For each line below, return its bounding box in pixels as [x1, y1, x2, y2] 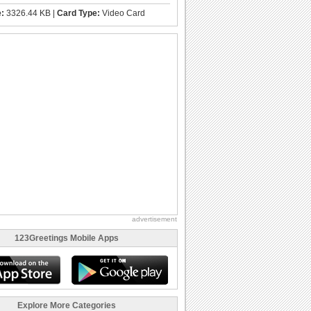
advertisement [132, 215, 177, 223]
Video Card [100, 8, 145, 18]
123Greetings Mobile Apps [15, 233, 119, 243]
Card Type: [57, 8, 100, 18]
